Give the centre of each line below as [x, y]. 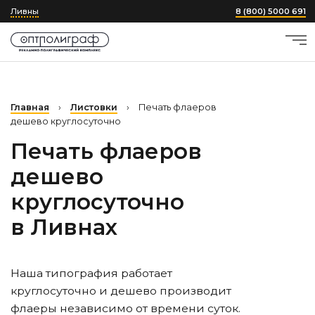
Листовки [94, 107]
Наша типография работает [91, 273]
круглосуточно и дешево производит [121, 291]
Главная [30, 107]
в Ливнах [64, 227]
